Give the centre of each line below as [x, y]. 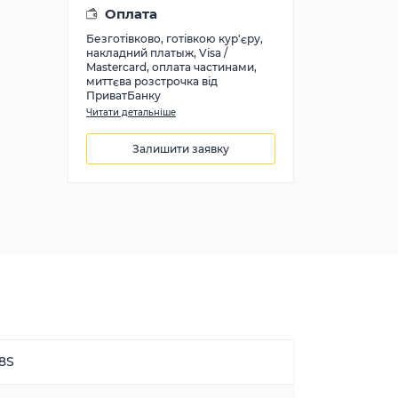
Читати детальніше [131, 112]
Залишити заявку [181, 148]
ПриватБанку [123, 96]
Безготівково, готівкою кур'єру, [175, 39]
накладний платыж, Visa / [157, 53]
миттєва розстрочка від [152, 81]
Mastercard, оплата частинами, [171, 67]
